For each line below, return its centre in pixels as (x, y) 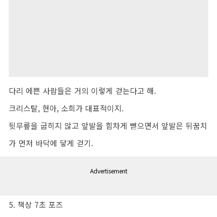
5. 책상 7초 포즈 (36, 204)
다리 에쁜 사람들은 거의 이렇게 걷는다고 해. (82, 90)
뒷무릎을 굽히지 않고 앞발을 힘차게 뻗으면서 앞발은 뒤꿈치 (108, 125)
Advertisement (108, 170)
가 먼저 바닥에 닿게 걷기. (51, 143)
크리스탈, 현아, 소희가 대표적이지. (66, 108)
